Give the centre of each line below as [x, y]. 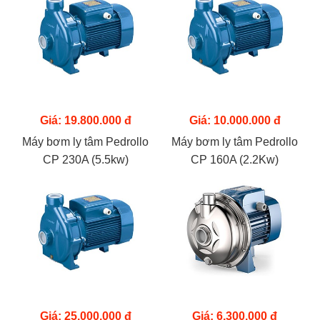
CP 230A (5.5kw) [85, 160]
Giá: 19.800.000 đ [85, 120]
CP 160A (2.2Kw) [235, 160]
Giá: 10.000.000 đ [235, 120]
